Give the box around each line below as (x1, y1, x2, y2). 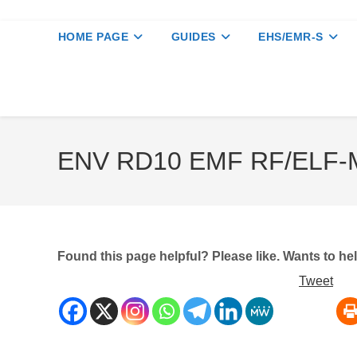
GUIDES (171, 30, 216, 43)
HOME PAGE (57, 30, 128, 43)
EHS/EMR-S (258, 30, 324, 43)
